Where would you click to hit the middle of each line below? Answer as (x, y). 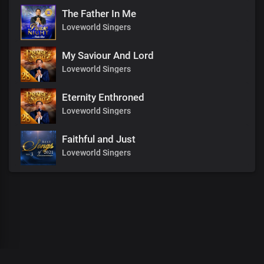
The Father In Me (99, 14)
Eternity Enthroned (103, 97)
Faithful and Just (99, 139)
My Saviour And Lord (108, 55)
